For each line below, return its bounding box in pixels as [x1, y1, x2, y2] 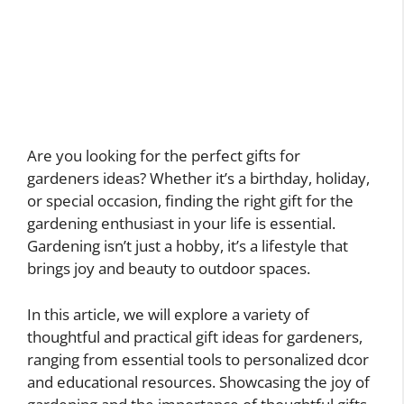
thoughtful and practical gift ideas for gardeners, [27, 326, 363, 347]
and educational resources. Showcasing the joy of [27, 371, 370, 392]
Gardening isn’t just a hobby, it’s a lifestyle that [27, 235, 348, 257]
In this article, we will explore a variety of [27, 303, 309, 325]
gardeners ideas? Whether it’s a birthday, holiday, [27, 168, 370, 189]
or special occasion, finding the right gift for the [27, 190, 353, 212]
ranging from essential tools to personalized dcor [27, 348, 369, 370]
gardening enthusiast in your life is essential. [27, 213, 335, 234]
